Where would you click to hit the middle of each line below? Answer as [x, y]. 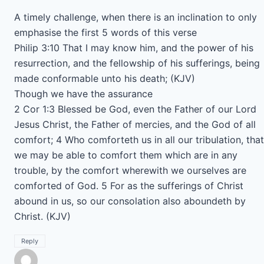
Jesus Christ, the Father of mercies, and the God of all [135, 124]
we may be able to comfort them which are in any [126, 155]
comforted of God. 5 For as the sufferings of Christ [129, 186]
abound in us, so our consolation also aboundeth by [130, 201]
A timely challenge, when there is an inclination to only [136, 17]
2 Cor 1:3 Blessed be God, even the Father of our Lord [135, 109]
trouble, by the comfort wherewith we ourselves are [130, 170]
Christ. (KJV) [42, 216]
